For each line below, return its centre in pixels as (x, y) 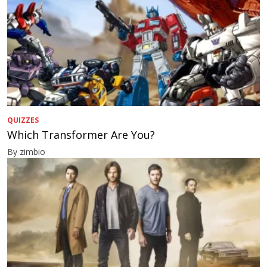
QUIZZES (23, 120)
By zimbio (26, 152)
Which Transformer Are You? (81, 135)
